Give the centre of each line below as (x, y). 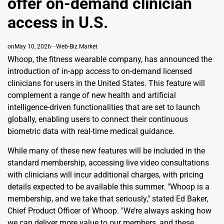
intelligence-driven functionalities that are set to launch (104, 107)
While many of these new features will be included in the (106, 151)
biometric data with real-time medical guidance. (91, 131)
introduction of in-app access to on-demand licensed (100, 71)
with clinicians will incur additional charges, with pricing (105, 175)
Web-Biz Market (77, 47)
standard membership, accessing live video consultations (108, 163)
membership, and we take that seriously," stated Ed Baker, (108, 199)
